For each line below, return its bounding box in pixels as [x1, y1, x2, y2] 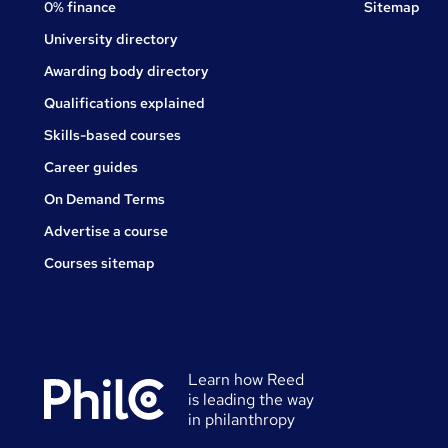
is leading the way [188, 389, 314, 411]
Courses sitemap [44, 254, 155, 273]
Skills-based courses [44, 126, 181, 145]
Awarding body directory [44, 62, 209, 81]
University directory [44, 30, 178, 49]
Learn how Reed [188, 369, 304, 391]
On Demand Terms [44, 190, 165, 209]
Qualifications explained [44, 94, 205, 113]
